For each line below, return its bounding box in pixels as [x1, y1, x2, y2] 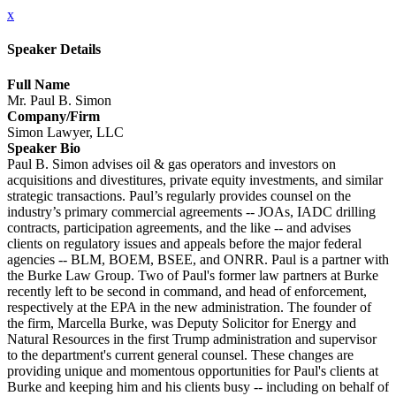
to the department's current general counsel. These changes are [7, 346, 354, 362]
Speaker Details [7, 42, 101, 57]
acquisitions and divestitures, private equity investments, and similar [7, 171, 383, 187]
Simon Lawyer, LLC [7, 124, 124, 140]
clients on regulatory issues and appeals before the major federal [7, 235, 362, 251]
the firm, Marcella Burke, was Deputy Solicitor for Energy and [7, 315, 356, 331]
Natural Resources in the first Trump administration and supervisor [7, 331, 377, 346]
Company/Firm [7, 108, 100, 124]
